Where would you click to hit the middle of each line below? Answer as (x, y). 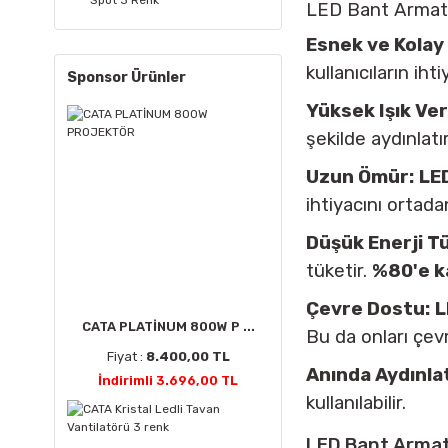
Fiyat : (126, 356)
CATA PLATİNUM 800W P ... (168, 326)
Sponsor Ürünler (126, 77)
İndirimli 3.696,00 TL (168, 380)
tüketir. (339, 271)
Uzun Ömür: (360, 177)
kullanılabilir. (356, 403)
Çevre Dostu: (368, 309)
